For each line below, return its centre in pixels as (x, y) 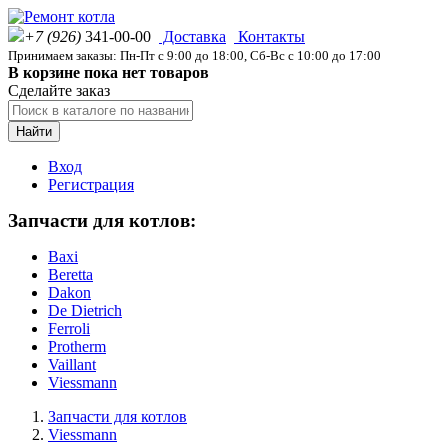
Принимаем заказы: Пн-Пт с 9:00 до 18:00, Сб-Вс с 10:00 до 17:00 (194, 55)
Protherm (77, 346)
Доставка (192, 36)
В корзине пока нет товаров (108, 72)
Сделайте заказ (59, 90)
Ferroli (69, 328)
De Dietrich (85, 310)
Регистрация (91, 184)
